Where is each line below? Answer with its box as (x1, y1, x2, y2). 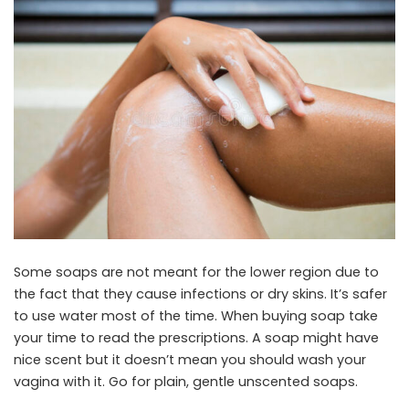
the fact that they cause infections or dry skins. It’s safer (14, 285, 387, 304)
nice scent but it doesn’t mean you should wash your (14, 351, 366, 370)
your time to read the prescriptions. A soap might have (14, 329, 379, 348)
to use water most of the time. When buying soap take (14, 307, 378, 326)
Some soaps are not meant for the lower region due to (14, 263, 379, 282)
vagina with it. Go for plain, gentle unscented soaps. (14, 372, 358, 392)
